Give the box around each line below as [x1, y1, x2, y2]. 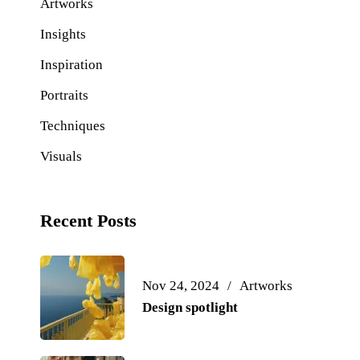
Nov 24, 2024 [141, 278, 219, 294]
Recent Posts [39, 211, 137, 231]
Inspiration [39, 57, 103, 72]
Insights [39, 27, 86, 42]
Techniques [39, 118, 105, 133]
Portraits [39, 88, 88, 103]
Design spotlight [141, 299, 238, 315]
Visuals [39, 149, 82, 164]
